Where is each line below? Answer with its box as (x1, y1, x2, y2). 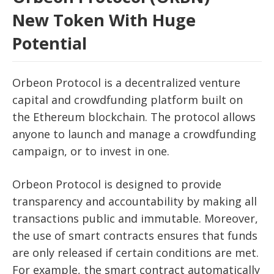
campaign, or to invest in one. (12, 144, 169, 159)
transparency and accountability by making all (12, 194, 257, 209)
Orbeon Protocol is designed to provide (12, 177, 221, 192)
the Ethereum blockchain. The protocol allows (12, 109, 256, 125)
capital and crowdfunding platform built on (12, 92, 243, 108)
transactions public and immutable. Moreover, (12, 211, 258, 226)
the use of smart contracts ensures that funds (12, 228, 257, 243)
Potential (12, 32, 87, 55)
